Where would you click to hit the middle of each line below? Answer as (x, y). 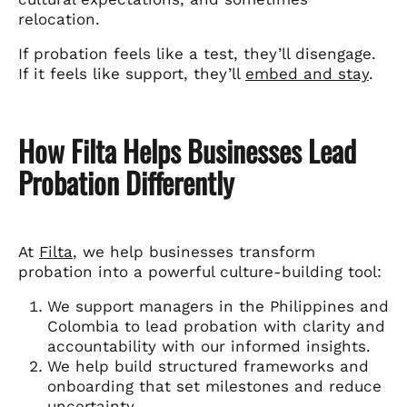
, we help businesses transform (194, 251)
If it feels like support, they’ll (132, 73)
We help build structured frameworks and (208, 366)
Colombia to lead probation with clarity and (216, 326)
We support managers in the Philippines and (218, 306)
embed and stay (307, 73)
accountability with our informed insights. (209, 346)
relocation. (59, 19)
